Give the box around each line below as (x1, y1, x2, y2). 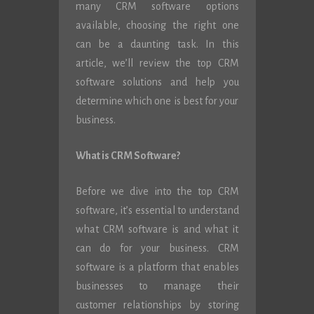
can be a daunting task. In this (75, 39, 239, 50)
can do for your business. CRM (75, 243, 239, 254)
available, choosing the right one (75, 20, 239, 31)
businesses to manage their (75, 280, 239, 292)
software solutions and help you (75, 76, 239, 88)
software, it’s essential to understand (75, 205, 239, 216)
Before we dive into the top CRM (75, 186, 239, 197)
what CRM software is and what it (75, 224, 239, 235)
